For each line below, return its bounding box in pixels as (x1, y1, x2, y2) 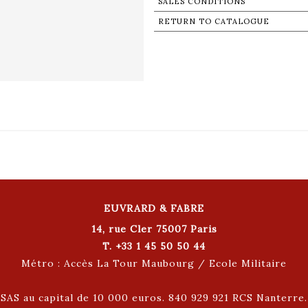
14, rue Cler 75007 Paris (91, 222, 217, 235)
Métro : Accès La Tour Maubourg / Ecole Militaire (21, 256, 287, 269)
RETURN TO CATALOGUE (158, 16, 269, 26)
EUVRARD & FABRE (104, 201, 204, 214)
